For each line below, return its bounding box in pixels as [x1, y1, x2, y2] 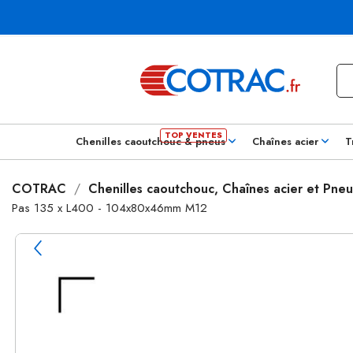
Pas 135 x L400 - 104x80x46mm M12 [12, 199, 207, 217]
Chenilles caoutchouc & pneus [76, 134, 225, 149]
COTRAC [12, 180, 66, 198]
